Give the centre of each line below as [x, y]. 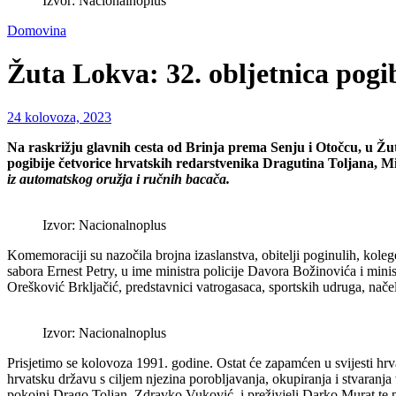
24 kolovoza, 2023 [59, 117]
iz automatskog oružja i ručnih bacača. [118, 179]
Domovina [37, 30]
